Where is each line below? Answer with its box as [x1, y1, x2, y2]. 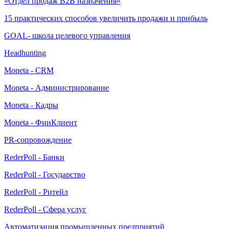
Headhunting [4, 48, 46, 57]
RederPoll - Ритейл [4, 187, 68, 196]
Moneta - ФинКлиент [4, 118, 77, 127]
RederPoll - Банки [4, 152, 64, 162]
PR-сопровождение [4, 135, 72, 144]
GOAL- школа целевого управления [4, 31, 130, 40]
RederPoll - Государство [4, 170, 85, 179]
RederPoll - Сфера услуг [4, 204, 86, 214]
